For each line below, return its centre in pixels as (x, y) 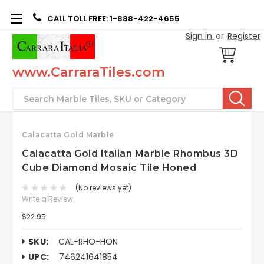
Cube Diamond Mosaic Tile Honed (109, 167)
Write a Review (47, 199)
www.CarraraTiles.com (89, 72)
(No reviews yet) (103, 188)
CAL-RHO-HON (88, 241)
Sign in (199, 36)
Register (244, 36)
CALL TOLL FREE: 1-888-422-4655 (113, 18)
